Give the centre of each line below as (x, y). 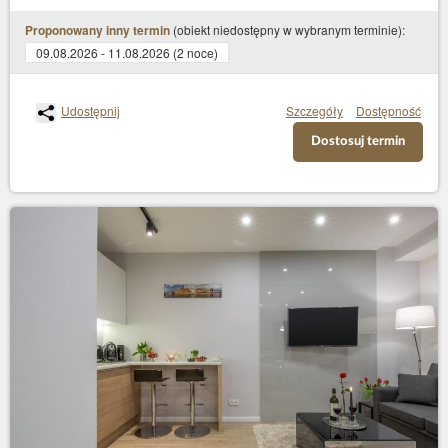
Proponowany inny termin (97, 31)
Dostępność (388, 111)
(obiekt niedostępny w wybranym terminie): (287, 30)
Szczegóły (314, 111)
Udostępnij (90, 111)
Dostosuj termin (358, 142)
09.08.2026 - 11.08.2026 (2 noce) (127, 53)
